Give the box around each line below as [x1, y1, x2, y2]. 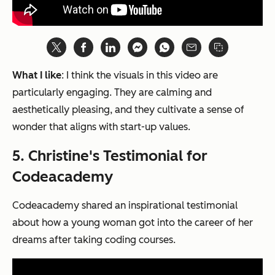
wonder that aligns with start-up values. [12, 121, 190, 133]
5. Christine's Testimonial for [12, 147, 207, 165]
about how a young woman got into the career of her [12, 217, 253, 229]
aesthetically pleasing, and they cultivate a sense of [12, 104, 244, 116]
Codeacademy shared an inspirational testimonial [12, 199, 238, 212]
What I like [12, 69, 61, 82]
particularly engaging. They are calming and [12, 87, 212, 99]
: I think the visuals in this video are [61, 69, 218, 82]
